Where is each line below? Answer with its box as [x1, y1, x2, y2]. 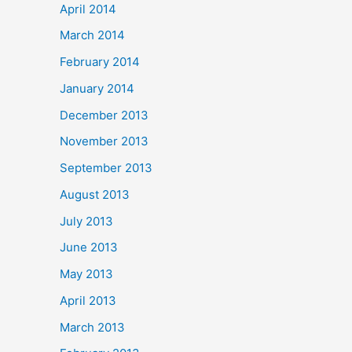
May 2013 [60, 266, 113, 281]
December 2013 [60, 107, 148, 123]
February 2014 [60, 54, 140, 69]
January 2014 [60, 80, 134, 96]
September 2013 [60, 160, 152, 175]
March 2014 [60, 27, 125, 43]
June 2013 [60, 240, 118, 255]
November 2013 [60, 134, 148, 149]
